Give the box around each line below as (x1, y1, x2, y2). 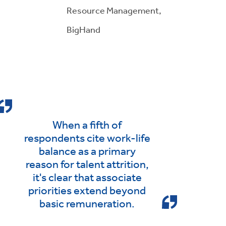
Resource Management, (66, 4, 161, 16)
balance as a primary (38, 144, 136, 158)
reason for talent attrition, (25, 157, 149, 171)
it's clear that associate (32, 171, 142, 184)
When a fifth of (52, 118, 122, 132)
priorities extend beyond (28, 184, 146, 197)
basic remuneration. (39, 197, 135, 210)
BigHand (66, 23, 100, 35)
